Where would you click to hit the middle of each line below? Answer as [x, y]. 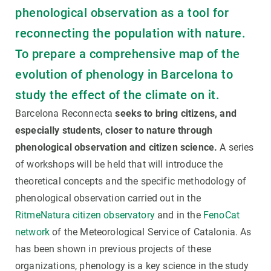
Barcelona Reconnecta [65, 114]
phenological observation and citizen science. [116, 148]
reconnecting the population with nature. [130, 34]
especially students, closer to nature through [114, 131]
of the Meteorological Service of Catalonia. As [151, 232]
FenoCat [221, 215]
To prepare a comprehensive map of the [128, 54]
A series [236, 148]
